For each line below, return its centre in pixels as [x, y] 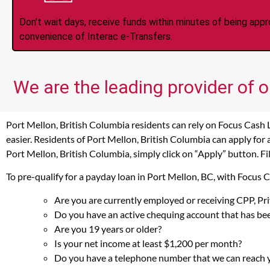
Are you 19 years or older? [108, 228]
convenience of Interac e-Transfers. [96, 36]
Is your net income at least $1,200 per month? [148, 243]
